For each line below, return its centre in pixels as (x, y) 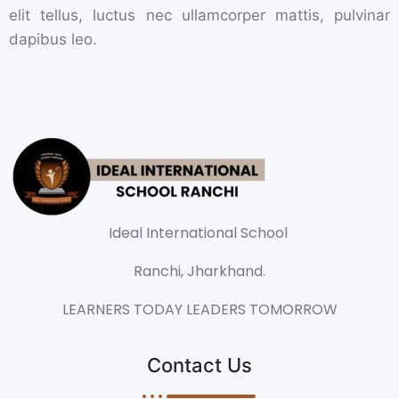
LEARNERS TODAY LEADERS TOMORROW (199, 309)
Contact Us (199, 365)
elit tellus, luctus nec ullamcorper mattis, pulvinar (199, 15)
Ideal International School (199, 232)
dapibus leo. (53, 39)
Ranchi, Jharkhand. (199, 271)
